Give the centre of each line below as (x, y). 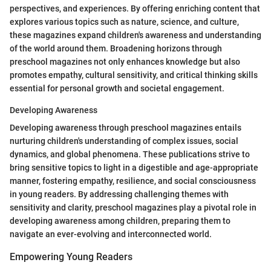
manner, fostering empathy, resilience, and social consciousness (133, 181)
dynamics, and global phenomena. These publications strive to (130, 154)
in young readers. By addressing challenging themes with (119, 194)
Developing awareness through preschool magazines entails (126, 127)
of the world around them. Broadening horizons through (116, 48)
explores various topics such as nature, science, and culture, (124, 21)
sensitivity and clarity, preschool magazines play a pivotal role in (133, 207)
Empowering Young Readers (71, 256)
